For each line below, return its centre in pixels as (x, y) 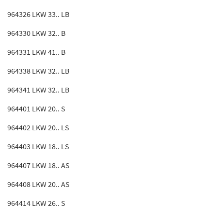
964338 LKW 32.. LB (38, 71)
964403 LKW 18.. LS (38, 146)
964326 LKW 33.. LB (38, 14)
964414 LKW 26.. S (36, 203)
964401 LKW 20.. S (36, 108)
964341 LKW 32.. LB (38, 90)
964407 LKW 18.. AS (39, 165)
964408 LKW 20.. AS (39, 184)
